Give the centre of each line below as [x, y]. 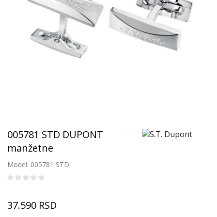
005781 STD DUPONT [55, 134]
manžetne [30, 148]
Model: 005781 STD [38, 164]
